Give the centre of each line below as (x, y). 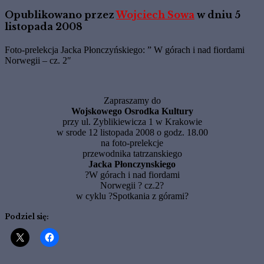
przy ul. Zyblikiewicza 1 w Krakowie (132, 122)
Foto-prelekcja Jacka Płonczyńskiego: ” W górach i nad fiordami (125, 50)
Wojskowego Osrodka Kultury (132, 111)
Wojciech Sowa (155, 14)
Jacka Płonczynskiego (132, 164)
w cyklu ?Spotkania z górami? (132, 196)
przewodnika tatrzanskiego (132, 154)
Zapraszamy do (132, 101)
